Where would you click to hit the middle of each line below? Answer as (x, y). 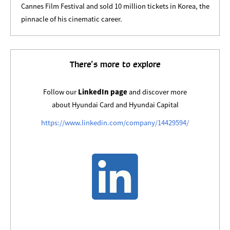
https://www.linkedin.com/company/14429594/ (115, 122)
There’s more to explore (115, 65)
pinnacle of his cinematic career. (71, 19)
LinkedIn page (103, 91)
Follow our (61, 91)
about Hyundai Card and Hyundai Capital (115, 104)
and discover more (157, 91)
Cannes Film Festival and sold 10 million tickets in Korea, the (115, 6)
